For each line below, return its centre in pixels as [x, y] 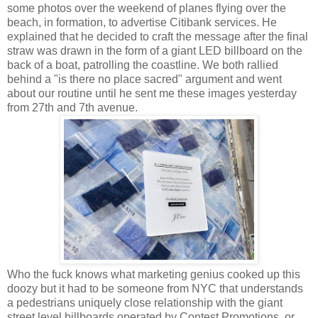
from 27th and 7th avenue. [72, 107]
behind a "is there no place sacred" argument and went [144, 79]
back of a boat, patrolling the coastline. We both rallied [143, 65]
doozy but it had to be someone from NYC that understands [155, 288]
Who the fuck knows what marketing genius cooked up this [154, 274]
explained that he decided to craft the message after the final [158, 36]
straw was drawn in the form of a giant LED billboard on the [155, 50]
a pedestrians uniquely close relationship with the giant [145, 302]
